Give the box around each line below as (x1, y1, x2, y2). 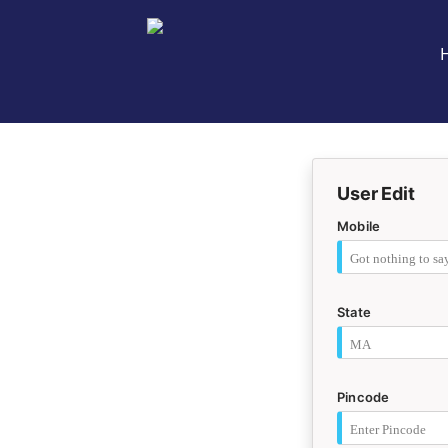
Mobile (337, 218, 381, 234)
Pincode (337, 389, 390, 405)
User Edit (337, 183, 416, 204)
